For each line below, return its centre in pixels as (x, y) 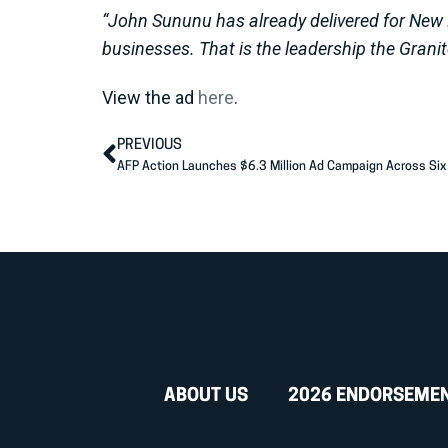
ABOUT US (206, 397)
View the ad (150, 98)
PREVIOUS (149, 145)
